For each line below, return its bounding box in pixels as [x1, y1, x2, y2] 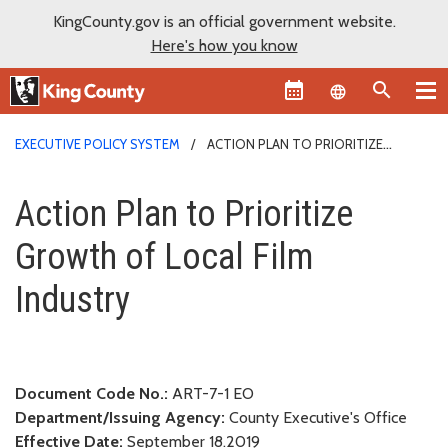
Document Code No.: [15, 383, 168, 403]
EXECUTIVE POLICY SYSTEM [15, 135, 180, 152]
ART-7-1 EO [168, 383, 258, 403]
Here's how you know [150, 36, 298, 55]
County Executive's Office [225, 407, 407, 427]
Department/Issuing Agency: [15, 407, 225, 427]
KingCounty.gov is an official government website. [52, 12, 396, 31]
